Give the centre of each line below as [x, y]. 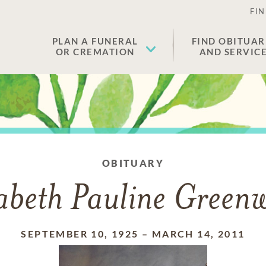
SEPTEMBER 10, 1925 [80, 234]
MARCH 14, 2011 [198, 234]
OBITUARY [133, 163]
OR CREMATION [95, 52]
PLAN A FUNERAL [95, 41]
